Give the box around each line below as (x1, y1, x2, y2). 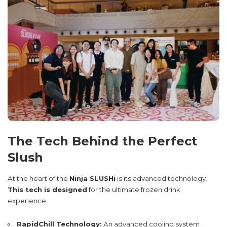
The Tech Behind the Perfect (8, 133, 197, 148)
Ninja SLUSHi (69, 174, 116, 183)
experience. (8, 197, 48, 205)
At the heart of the (8, 174, 69, 183)
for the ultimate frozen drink (87, 185, 180, 194)
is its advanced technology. (116, 174, 207, 183)
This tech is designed (8, 185, 87, 194)
